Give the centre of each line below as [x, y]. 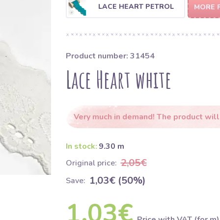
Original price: [91, 163]
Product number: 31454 [110, 56]
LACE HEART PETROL [136, 6]
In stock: [81, 146]
